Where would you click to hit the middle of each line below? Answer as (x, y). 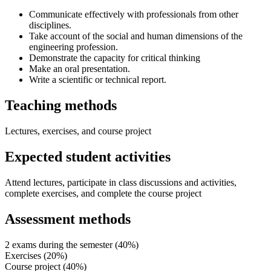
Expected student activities (88, 157)
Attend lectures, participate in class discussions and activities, (121, 183)
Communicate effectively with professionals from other (134, 15)
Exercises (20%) (36, 255)
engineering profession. (73, 47)
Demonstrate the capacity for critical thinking (115, 58)
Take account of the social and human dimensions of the (136, 36)
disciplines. (50, 25)
